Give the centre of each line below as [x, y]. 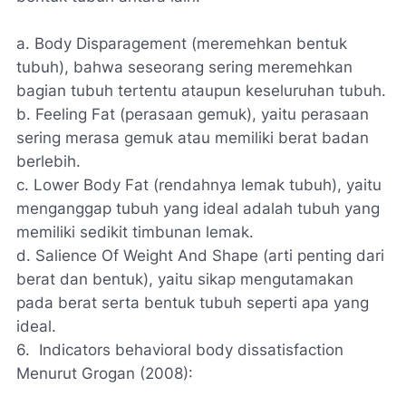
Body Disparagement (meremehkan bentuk [191, 43]
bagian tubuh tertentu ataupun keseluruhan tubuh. [201, 90]
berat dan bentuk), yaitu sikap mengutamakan [185, 279]
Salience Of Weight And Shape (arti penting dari [210, 255]
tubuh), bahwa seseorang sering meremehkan [184, 67]
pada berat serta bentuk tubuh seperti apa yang [193, 302]
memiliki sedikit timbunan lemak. [135, 232]
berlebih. [48, 161]
